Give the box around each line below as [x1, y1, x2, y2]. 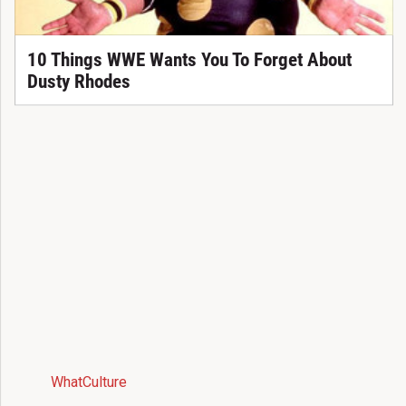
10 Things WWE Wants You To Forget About [26, 48, 352, 71]
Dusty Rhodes [26, 70, 130, 92]
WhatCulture [50, 373, 127, 391]
